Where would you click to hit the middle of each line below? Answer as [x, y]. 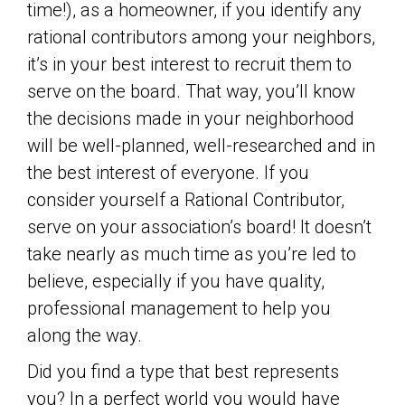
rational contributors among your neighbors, [201, 37]
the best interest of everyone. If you [168, 173]
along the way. [85, 335]
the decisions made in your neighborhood [191, 118]
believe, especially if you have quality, [176, 281]
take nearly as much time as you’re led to [192, 254]
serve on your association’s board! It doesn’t [199, 227]
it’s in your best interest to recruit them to [189, 64]
